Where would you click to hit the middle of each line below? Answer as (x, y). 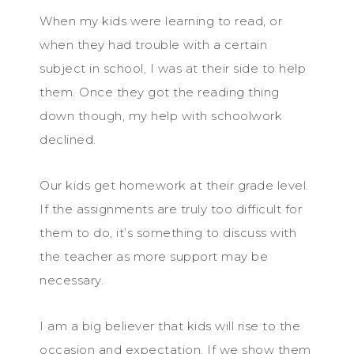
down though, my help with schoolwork (161, 115)
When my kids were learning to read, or (161, 21)
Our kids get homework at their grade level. (174, 185)
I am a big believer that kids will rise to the (170, 326)
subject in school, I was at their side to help (173, 68)
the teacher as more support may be (154, 256)
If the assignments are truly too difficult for (171, 209)
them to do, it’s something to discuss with (168, 232)
